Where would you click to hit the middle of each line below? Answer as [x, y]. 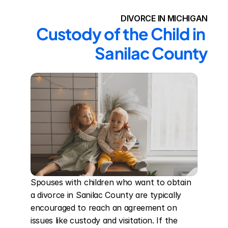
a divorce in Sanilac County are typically [106, 195]
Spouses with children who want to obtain [111, 182]
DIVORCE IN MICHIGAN [164, 18]
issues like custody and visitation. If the [104, 220]
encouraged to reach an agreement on [104, 208]
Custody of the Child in [121, 34]
